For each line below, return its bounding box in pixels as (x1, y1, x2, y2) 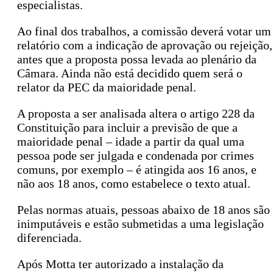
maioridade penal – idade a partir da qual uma (17, 135, 244, 149)
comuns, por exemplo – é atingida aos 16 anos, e (17, 163, 257, 177)
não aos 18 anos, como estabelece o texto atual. (17, 177, 250, 191)
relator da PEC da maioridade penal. (17, 80, 196, 94)
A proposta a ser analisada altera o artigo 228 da (17, 107, 255, 121)
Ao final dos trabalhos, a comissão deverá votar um (17, 24, 271, 38)
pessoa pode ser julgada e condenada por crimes (17, 149, 254, 163)
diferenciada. (17, 231, 82, 245)
